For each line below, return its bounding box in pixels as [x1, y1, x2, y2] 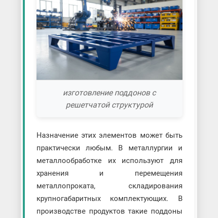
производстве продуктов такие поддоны [36, 206, 183, 216]
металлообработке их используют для [36, 156, 183, 165]
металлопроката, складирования [36, 181, 183, 190]
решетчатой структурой [66, 100, 153, 109]
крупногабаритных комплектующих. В [36, 194, 183, 203]
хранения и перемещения [36, 168, 183, 178]
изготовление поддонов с [63, 88, 156, 97]
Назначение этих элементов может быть [36, 130, 183, 140]
